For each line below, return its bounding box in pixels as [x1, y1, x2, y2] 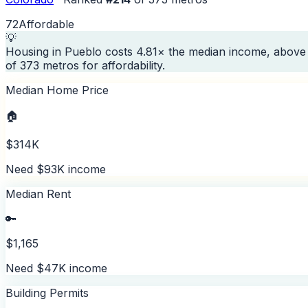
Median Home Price [5, 82, 109, 97]
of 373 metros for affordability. [5, 58, 165, 72]
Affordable [19, 16, 74, 31]
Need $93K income [5, 162, 106, 176]
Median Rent [5, 186, 71, 201]
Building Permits [5, 285, 89, 300]
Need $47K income [5, 261, 107, 275]
